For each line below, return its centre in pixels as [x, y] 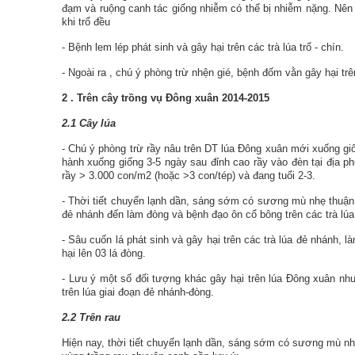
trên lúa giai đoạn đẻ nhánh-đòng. [138, 292]
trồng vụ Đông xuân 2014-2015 [195, 98]
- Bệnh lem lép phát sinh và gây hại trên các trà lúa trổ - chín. [203, 47]
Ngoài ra [87, 73]
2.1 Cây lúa [89, 123]
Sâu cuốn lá [97, 240]
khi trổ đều [86, 22]
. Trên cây [96, 98]
